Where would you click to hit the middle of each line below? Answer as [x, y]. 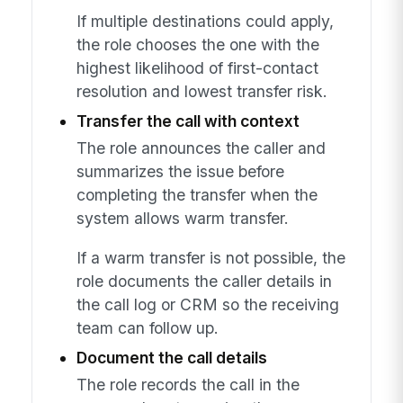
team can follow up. [147, 327]
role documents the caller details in [204, 281]
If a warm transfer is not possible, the [210, 257]
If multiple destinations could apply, [205, 21]
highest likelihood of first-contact [197, 67]
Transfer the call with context [188, 121]
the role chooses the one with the [197, 44]
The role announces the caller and [201, 148]
